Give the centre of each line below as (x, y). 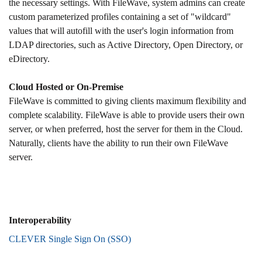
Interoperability (40, 220)
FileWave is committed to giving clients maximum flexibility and (127, 101)
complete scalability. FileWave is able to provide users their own (127, 115)
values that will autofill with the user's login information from (121, 30)
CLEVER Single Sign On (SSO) (70, 239)
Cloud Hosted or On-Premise (66, 87)
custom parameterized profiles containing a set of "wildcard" (120, 16)
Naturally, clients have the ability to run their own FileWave (118, 143)
